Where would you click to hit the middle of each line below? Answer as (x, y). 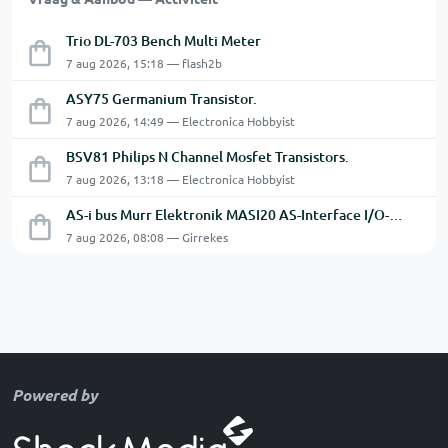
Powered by (55, 394)
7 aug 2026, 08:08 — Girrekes (147, 237)
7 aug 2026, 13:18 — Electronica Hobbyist (180, 179)
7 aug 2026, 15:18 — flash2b (144, 63)
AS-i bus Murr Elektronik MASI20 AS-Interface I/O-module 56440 (396, 215)
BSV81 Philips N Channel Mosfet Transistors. (207, 157)
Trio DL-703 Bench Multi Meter (163, 41)
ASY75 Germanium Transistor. (161, 99)
